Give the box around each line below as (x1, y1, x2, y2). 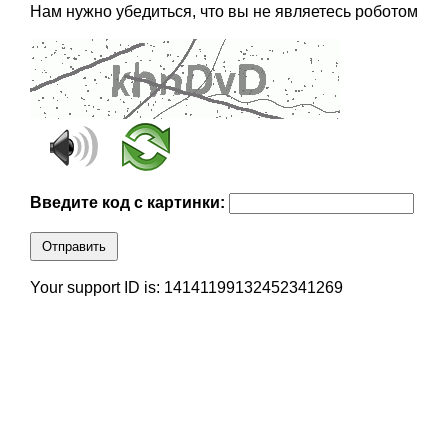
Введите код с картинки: (29, 194, 229, 212)
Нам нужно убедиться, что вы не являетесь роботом (29, 3, 418, 21)
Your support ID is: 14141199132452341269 (29, 279, 343, 297)
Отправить (41, 239, 106, 255)
